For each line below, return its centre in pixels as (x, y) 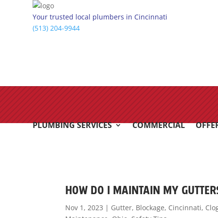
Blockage (150, 207)
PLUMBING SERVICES (73, 125)
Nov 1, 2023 (84, 207)
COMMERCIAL (159, 125)
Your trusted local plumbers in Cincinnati (100, 17)
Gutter (122, 207)
